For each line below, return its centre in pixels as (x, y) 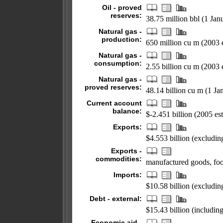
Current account (114, 103)
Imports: (128, 175)
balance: (127, 111)
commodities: (119, 159)
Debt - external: (116, 199)
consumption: (118, 63)
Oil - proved (122, 7)
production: (122, 39)
